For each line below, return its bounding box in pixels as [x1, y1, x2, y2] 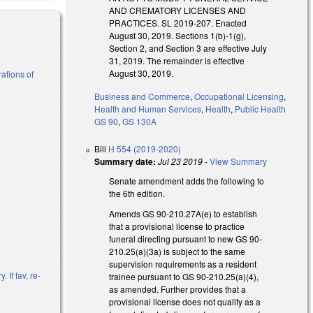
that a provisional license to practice [109, 219, 245, 232]
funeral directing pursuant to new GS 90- [109, 232, 263, 245]
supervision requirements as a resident [109, 257, 257, 270]
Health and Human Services [94, 102, 202, 115]
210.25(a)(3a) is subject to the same [109, 245, 246, 257]
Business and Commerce [94, 89, 191, 102]
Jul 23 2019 [158, 154, 203, 167]
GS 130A [122, 115, 157, 127]
